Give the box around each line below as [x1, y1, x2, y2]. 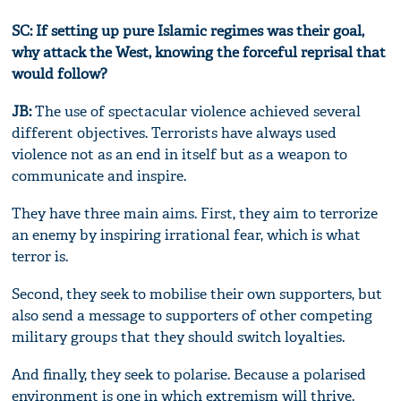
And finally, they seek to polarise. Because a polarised [12, 364, 367, 384]
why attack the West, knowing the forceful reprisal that [12, 42, 387, 62]
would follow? [12, 64, 108, 83]
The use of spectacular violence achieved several [31, 101, 362, 121]
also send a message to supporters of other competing [12, 305, 373, 325]
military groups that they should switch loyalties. [12, 327, 346, 346]
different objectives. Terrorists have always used [12, 123, 337, 142]
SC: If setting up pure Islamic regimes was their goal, [12, 21, 365, 40]
